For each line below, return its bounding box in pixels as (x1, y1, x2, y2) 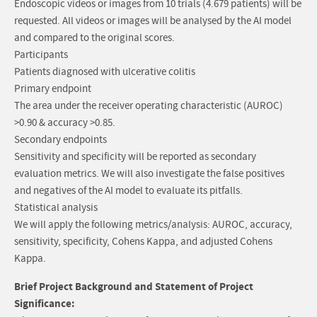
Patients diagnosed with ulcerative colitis (14, 65, 195, 79)
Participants (14, 48, 68, 62)
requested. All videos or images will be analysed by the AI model (14, 14, 292, 28)
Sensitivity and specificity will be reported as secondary (14, 150, 256, 164)
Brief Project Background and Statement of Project (14, 279, 253, 294)
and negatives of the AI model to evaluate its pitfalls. (14, 184, 243, 198)
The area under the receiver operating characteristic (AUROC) (14, 99, 283, 113)
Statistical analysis (14, 201, 98, 215)
